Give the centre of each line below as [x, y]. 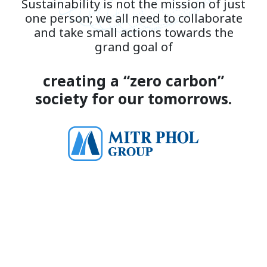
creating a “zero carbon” [133, 82]
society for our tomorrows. [133, 100]
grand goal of [133, 48]
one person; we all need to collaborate [133, 19]
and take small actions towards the [133, 34]
